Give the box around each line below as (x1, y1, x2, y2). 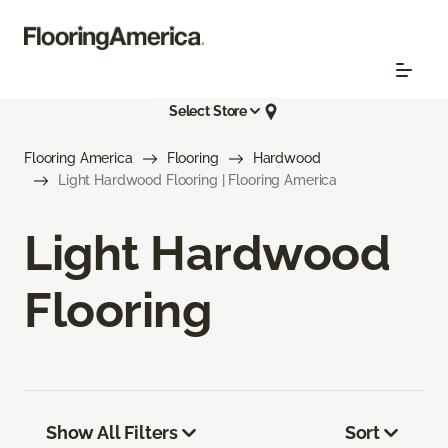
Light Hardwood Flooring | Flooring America (58, 171, 338, 188)
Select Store (168, 103, 248, 120)
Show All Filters (46, 421, 179, 443)
